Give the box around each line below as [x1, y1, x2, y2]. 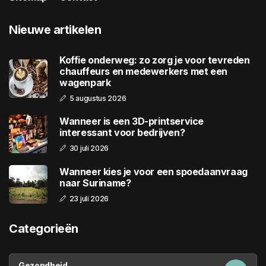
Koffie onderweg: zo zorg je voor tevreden [59, 54, 250, 66]
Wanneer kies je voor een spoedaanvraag [59, 165, 248, 178]
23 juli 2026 [69, 194, 109, 203]
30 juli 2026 [69, 143, 109, 153]
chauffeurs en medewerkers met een [59, 65, 227, 78]
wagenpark [59, 77, 111, 89]
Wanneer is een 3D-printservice [59, 115, 204, 127]
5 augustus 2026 [69, 94, 126, 103]
